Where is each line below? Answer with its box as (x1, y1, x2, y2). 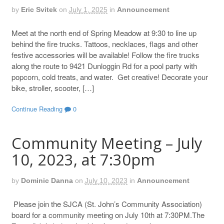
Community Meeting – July (11, 132, 202, 153)
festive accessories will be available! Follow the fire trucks (11, 49, 199, 60)
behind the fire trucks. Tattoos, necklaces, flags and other (11, 38, 198, 49)
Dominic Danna (20, 176, 73, 185)
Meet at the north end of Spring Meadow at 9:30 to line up (11, 27, 196, 38)
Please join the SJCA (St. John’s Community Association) (11, 198, 202, 209)
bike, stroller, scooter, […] (11, 82, 94, 93)
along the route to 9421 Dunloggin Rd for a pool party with (11, 60, 197, 71)
